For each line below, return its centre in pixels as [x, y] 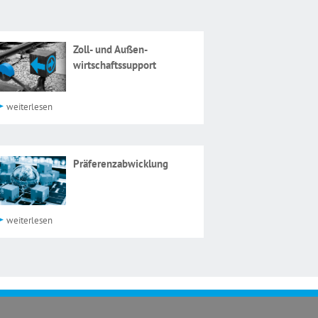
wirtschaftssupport [115, 65]
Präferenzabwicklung [121, 163]
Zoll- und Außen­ [111, 49]
